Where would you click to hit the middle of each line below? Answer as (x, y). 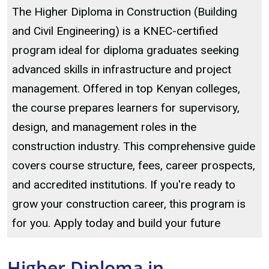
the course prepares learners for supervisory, (126, 108)
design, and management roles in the (104, 127)
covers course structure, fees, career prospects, (134, 165)
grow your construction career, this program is (129, 204)
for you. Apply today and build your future (116, 223)
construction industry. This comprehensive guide (134, 146)
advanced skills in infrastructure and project (122, 69)
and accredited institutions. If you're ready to (124, 185)
